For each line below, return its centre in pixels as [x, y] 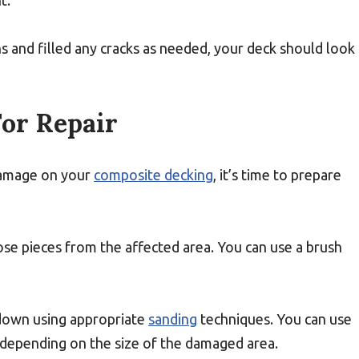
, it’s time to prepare [277, 175]
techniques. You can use [274, 319]
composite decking [153, 175]
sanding [173, 319]
